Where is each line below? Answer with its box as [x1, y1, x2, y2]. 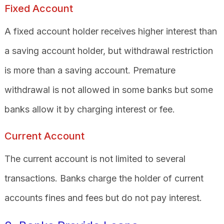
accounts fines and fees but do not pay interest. [4, 192, 204, 203]
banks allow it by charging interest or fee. [4, 103, 177, 114]
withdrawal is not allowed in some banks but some [4, 84, 213, 95]
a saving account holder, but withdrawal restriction [4, 45, 213, 56]
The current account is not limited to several [4, 153, 185, 164]
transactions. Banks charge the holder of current [4, 172, 203, 183]
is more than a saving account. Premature [4, 64, 175, 75]
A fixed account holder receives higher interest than [4, 25, 217, 36]
